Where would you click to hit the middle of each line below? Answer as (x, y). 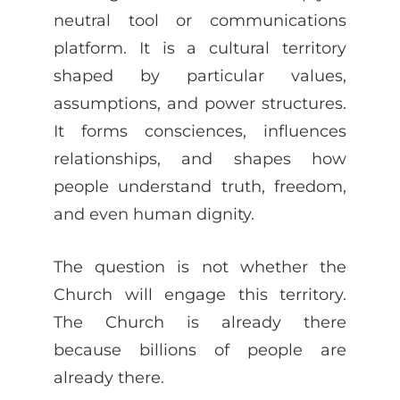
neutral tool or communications (200, 20)
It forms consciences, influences (200, 130)
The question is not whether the (200, 266)
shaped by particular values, (200, 75)
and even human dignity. (154, 213)
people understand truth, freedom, (200, 186)
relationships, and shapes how (200, 158)
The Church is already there (200, 321)
